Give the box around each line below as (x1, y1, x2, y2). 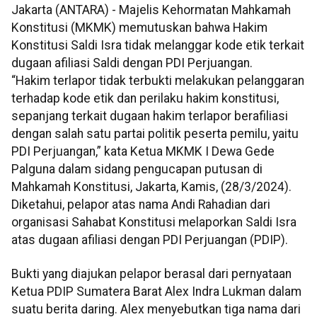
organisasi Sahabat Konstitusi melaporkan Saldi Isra (11, 215, 296, 230)
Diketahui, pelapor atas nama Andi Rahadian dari (11, 197, 270, 212)
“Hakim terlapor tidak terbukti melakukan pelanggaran (11, 74, 304, 88)
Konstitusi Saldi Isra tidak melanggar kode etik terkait (11, 38, 304, 53)
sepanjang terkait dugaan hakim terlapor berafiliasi (11, 109, 288, 124)
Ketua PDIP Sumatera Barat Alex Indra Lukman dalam (11, 284, 301, 299)
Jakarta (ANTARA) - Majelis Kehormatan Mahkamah (11, 3, 291, 18)
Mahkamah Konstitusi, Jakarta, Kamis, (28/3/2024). (11, 180, 292, 195)
